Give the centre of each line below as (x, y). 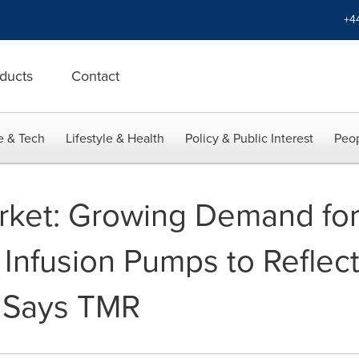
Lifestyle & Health (115, 138)
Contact (95, 76)
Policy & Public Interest (249, 138)
